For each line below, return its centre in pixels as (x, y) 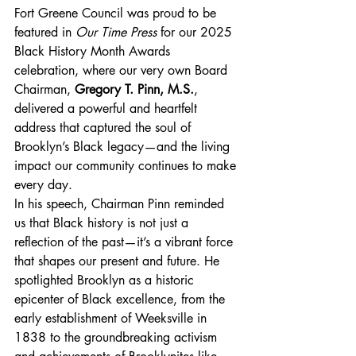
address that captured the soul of (104, 128)
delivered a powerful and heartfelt (108, 109)
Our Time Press (116, 33)
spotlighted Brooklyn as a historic (106, 281)
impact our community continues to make (127, 166)
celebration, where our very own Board (123, 71)
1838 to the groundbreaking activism (118, 338)
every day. (43, 185)
